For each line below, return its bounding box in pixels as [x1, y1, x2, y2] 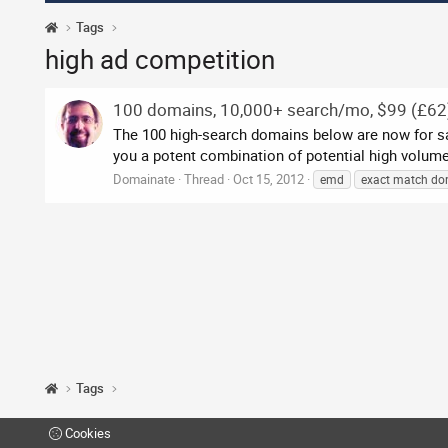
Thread [184, 170, 224, 189]
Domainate [113, 170, 175, 189]
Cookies [62, 424, 111, 443]
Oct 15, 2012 [233, 170, 304, 189]
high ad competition [45, 42, 275, 78]
